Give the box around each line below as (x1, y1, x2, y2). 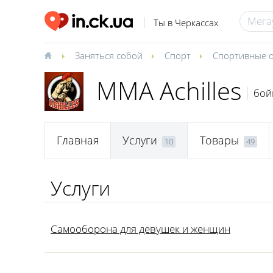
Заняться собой (75, 49, 143, 62)
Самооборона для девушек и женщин (51, 222, 230, 236)
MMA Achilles (96, 74, 242, 107)
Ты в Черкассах (153, 16, 218, 29)
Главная (56, 133, 99, 148)
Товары (199, 133, 239, 148)
